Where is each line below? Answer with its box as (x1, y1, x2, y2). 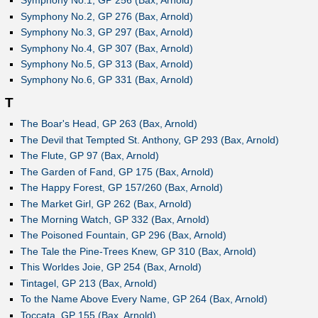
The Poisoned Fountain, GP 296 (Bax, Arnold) (20, 229, 226, 241)
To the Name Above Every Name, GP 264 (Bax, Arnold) (20, 293, 268, 305)
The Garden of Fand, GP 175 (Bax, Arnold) (20, 165, 214, 177)
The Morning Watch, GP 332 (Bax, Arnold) (20, 214, 209, 225)
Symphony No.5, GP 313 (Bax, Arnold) (20, 58, 193, 70)
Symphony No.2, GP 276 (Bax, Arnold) (20, 10, 193, 22)
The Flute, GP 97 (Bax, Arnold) (20, 150, 159, 162)
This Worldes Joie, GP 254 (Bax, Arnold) (20, 261, 202, 273)
